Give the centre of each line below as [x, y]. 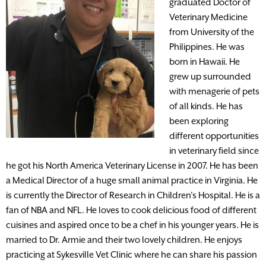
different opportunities [214, 135]
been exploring [199, 121]
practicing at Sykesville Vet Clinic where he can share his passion [132, 254]
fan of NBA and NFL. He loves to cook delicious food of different [131, 210]
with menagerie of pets [214, 91]
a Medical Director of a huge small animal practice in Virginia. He [132, 180]
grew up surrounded [210, 76]
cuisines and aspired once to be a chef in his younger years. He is [132, 224]
